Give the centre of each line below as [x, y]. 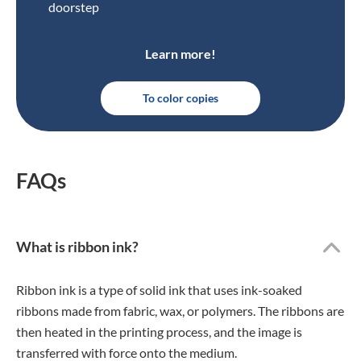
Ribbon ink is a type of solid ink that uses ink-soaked [159, 290]
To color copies [180, 98]
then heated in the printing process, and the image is [159, 332]
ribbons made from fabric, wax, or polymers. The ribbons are [180, 311]
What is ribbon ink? [77, 247]
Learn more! [180, 54]
